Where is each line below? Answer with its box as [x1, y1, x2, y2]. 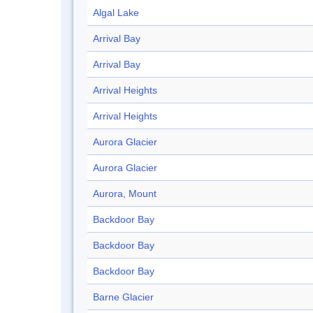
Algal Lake [93, 7, 139, 19]
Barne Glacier [93, 291, 154, 303]
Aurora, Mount [93, 188, 156, 200]
